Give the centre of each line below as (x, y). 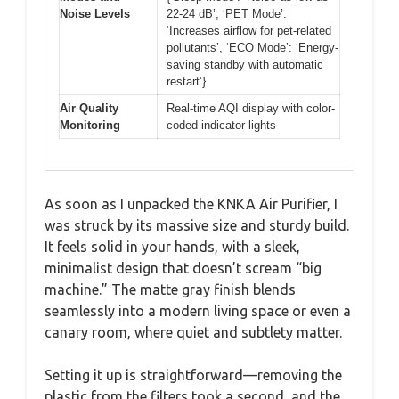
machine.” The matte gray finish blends (170, 289)
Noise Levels (95, 14)
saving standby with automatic (245, 65)
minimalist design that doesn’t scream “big (183, 268)
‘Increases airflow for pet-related (249, 31)
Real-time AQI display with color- (251, 108)
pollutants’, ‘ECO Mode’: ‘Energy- (252, 48)
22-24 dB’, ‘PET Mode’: (227, 14)
